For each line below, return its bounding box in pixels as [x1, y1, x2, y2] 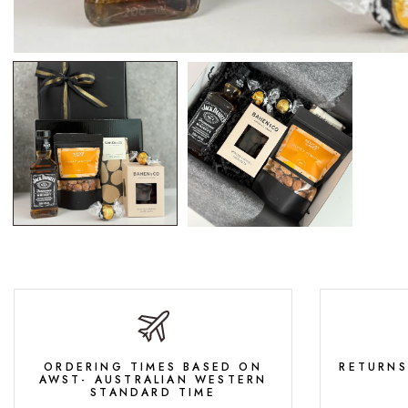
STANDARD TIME [90, 384, 216, 402]
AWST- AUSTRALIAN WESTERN [38, 372, 268, 389]
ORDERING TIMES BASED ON [44, 359, 262, 376]
